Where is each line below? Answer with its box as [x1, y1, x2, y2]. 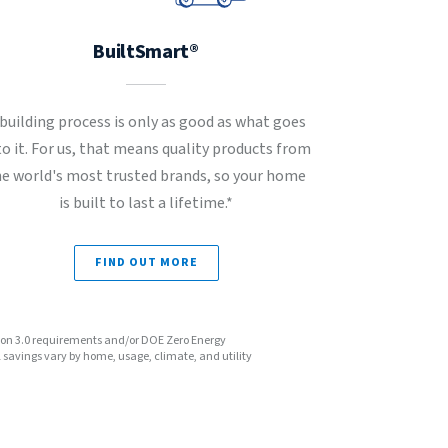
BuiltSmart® [93, 38, 199, 66]
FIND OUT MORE [94, 254, 198, 271]
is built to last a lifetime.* [59, 192, 233, 214]
